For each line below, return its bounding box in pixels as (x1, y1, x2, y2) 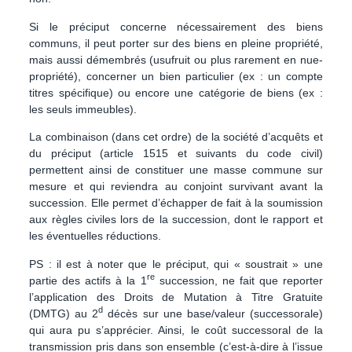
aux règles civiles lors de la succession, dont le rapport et (29, 213, 323, 226)
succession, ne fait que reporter (154, 273, 323, 287)
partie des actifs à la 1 (29, 273, 147, 287)
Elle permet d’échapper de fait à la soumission (87, 196, 323, 210)
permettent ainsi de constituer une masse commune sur (29, 163, 323, 177)
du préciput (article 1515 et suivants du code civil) (29, 147, 323, 160)
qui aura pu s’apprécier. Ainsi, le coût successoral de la (29, 323, 323, 336)
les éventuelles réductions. (29, 229, 162, 243)
